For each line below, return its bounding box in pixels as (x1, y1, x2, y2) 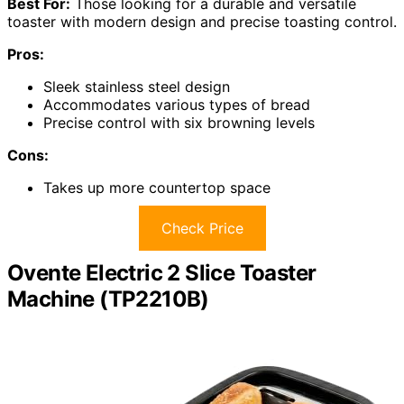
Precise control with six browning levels (43, 114, 315, 133)
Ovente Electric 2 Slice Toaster (7, 260, 317, 287)
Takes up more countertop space (43, 179, 271, 197)
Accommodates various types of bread (43, 96, 310, 115)
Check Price (161, 219, 243, 238)
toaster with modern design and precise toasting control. (7, 13, 397, 32)
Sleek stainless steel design (43, 78, 230, 96)
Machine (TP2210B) (7, 286, 209, 313)
